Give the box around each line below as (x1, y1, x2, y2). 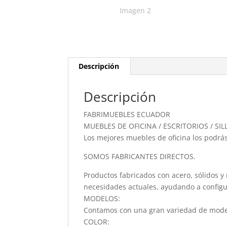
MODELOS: (84, 193, 121, 203)
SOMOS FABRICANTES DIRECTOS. (84, 151, 196, 161)
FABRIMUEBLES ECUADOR (84, 109, 171, 119)
